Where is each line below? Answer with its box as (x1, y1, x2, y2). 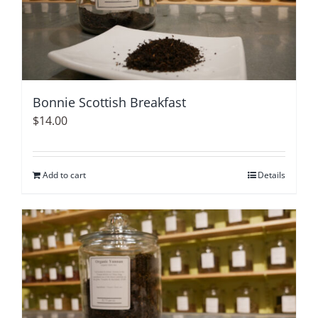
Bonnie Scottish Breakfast (33, 93, 186, 111)
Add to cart (43, 168, 86, 181)
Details (258, 168, 285, 181)
